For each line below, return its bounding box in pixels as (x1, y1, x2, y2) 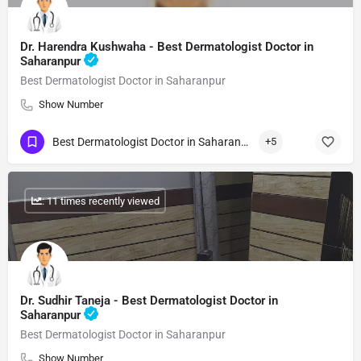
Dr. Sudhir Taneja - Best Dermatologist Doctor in (20, 293, 278, 309)
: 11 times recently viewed (41, 194, 160, 207)
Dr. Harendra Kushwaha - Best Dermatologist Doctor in (20, 39, 313, 55)
